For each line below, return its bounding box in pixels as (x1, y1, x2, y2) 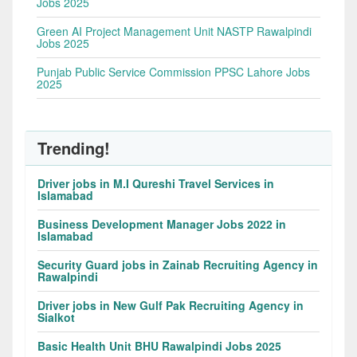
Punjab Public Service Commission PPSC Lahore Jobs (37, 64, 310, 80)
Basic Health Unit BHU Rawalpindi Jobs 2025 (37, 338, 281, 355)
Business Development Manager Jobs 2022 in (37, 216, 286, 233)
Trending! (37, 136, 110, 160)
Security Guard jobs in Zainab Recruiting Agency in (37, 257, 318, 273)
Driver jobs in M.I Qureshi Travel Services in (37, 175, 274, 192)
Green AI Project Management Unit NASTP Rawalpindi (37, 23, 312, 40)
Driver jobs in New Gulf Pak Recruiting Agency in (37, 297, 304, 314)
